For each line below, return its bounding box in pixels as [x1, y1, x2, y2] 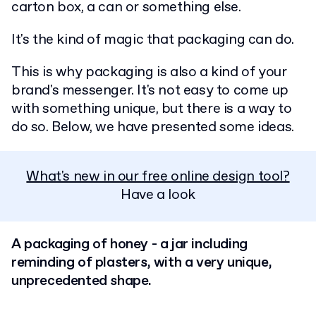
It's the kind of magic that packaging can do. [11, 30, 294, 49]
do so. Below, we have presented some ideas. [11, 118, 294, 137]
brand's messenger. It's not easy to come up [11, 81, 288, 100]
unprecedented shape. [11, 272, 152, 291]
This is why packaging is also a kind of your [11, 63, 287, 82]
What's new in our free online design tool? [26, 167, 290, 186]
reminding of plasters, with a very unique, [11, 253, 272, 272]
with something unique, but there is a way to [11, 99, 292, 119]
